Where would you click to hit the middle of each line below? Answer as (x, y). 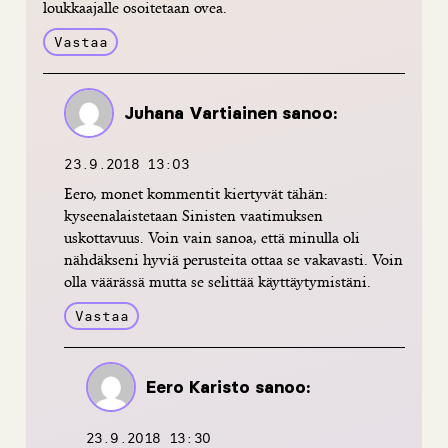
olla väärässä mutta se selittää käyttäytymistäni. (218, 282)
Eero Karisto (197, 386)
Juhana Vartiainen (201, 112)
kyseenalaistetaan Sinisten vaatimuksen (194, 216)
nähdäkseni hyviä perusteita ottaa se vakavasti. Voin (234, 260)
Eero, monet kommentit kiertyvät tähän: (196, 194)
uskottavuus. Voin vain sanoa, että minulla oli (212, 238)
